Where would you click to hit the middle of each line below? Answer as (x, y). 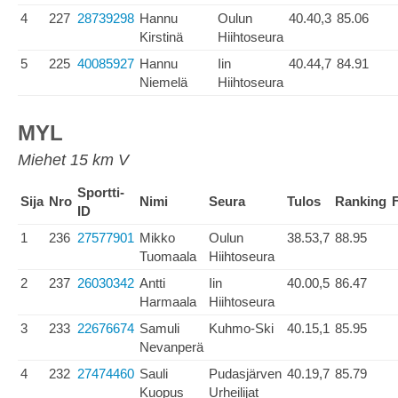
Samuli (159, 328)
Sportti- (101, 192)
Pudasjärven (245, 374)
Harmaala (168, 302)
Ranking (361, 201)
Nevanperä (171, 347)
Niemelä (163, 82)
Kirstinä (161, 37)
